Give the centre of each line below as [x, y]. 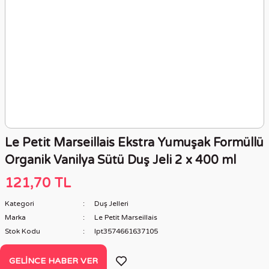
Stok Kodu [23, 231]
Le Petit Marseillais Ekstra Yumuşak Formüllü [134, 143]
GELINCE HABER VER [53, 261]
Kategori [20, 204]
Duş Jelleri [111, 204]
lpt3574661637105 [126, 231]
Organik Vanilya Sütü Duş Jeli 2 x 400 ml [120, 160]
